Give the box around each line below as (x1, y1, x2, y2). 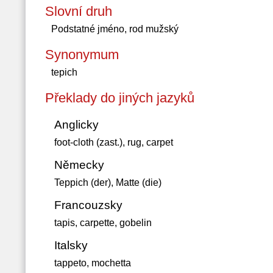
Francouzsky (54, 199, 122, 211)
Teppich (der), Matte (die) (54, 177, 161, 188)
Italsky (54, 239, 88, 252)
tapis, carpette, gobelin (54, 218, 152, 228)
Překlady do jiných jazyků (44, 90, 194, 105)
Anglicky (54, 118, 99, 131)
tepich (51, 67, 77, 77)
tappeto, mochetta (54, 258, 131, 268)
